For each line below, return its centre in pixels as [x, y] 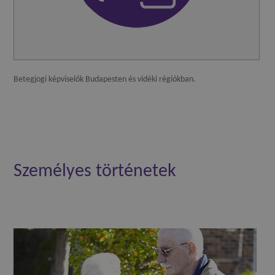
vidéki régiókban [166, 80]
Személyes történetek [95, 172]
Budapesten [106, 80]
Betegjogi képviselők [50, 80]
